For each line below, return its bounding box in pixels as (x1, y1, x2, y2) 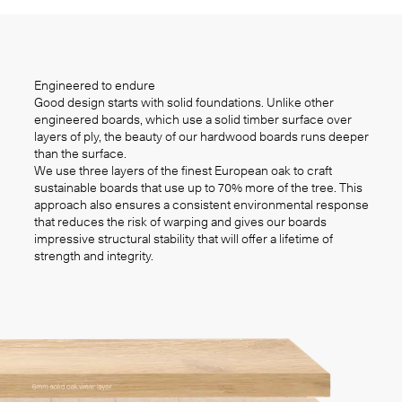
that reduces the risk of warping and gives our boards (33, 214, 327, 230)
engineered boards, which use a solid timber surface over (33, 112, 352, 127)
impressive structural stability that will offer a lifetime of (33, 232, 333, 247)
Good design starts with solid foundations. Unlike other (33, 95, 334, 110)
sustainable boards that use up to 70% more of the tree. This (33, 180, 363, 196)
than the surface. (33, 146, 127, 162)
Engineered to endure (33, 78, 155, 93)
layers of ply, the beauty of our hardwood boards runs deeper (33, 129, 369, 144)
